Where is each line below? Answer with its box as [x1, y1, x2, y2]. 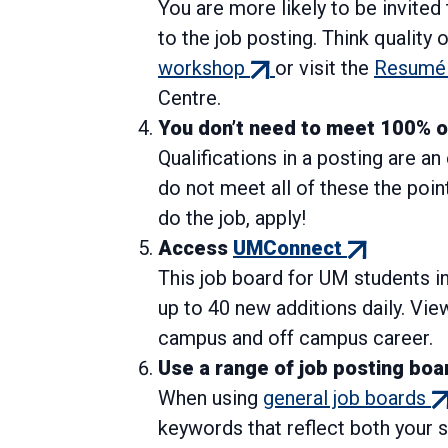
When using [158, 386, 263, 411]
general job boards [263, 386, 426, 411]
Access [158, 236, 233, 261]
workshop [158, 56, 245, 81]
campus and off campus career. [158, 326, 433, 351]
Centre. [158, 86, 221, 111]
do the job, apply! [158, 206, 316, 231]
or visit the [275, 56, 374, 81]
